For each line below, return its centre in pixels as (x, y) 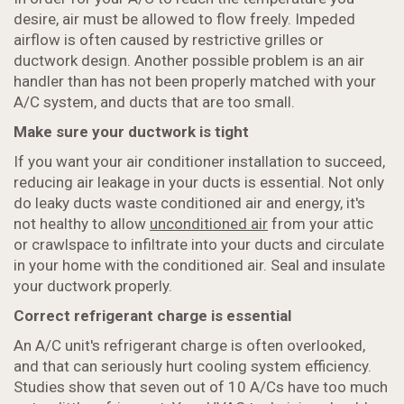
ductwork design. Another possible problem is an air (189, 61)
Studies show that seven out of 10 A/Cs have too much (201, 387)
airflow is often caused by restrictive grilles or (169, 40)
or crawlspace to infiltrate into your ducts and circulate (199, 245)
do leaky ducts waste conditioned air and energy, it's (189, 203)
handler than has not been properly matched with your (195, 82)
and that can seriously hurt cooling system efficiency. (193, 367)
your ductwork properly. (93, 286)
